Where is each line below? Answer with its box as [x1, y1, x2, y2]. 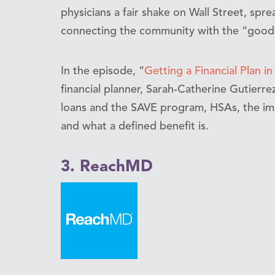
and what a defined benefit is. [61, 120, 209, 132]
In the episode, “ [61, 65, 144, 77]
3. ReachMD [61, 158, 153, 175]
